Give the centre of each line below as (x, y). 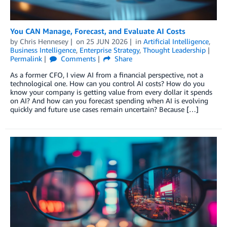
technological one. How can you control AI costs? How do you (107, 83)
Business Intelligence (43, 50)
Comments (77, 59)
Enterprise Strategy (109, 50)
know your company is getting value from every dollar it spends (111, 92)
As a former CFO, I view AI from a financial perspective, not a (107, 75)
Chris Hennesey (44, 41)
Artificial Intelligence (176, 41)
